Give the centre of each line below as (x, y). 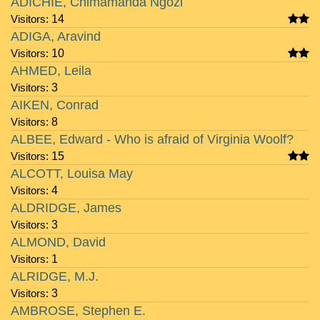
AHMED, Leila (51, 71)
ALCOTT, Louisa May (72, 174)
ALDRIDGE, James (66, 208)
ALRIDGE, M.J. (55, 276)
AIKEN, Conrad (55, 105)
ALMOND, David (58, 242)
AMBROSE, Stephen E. (78, 311)
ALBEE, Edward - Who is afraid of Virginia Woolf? (152, 139)
